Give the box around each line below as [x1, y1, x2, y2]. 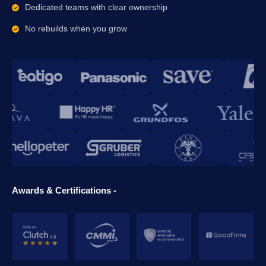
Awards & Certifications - [12, 185, 116, 195]
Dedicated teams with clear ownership [25, 2, 167, 12]
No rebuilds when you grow [25, 24, 127, 33]
